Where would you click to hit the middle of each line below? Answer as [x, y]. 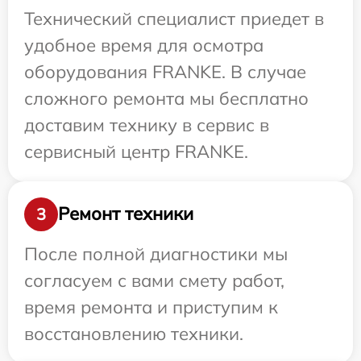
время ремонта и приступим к [151, 307]
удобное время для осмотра [144, 45]
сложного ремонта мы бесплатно [166, 98]
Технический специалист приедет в [174, 18]
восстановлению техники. [134, 333]
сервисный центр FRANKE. [136, 151]
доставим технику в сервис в [147, 124]
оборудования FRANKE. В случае [165, 71]
